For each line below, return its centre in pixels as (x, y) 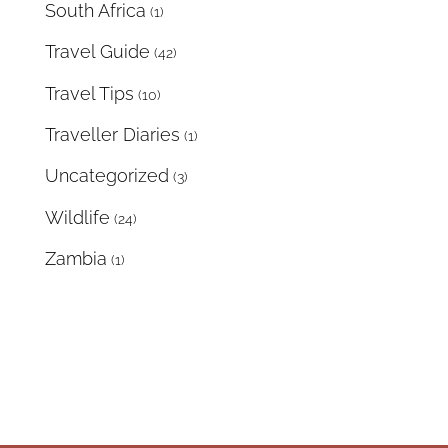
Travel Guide (97, 52)
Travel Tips (89, 93)
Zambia (76, 259)
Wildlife (77, 217)
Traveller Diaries (112, 135)
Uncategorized (107, 176)
